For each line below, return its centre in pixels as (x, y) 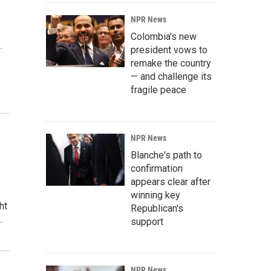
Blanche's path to (166, 155)
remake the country (171, 63)
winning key (155, 195)
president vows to (169, 50)
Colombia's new (164, 37)
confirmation (157, 168)
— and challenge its (171, 77)
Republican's (157, 208)
